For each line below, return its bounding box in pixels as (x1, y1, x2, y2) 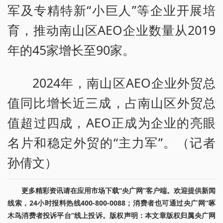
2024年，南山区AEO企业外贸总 (32, 74, 216, 92)
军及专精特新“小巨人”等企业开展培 (7, 1, 216, 19)
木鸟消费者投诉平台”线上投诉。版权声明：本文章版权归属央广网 (7, 211, 216, 221)
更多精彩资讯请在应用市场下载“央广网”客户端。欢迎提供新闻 (21, 186, 216, 196)
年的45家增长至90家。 (7, 41, 135, 59)
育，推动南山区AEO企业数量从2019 (7, 21, 216, 39)
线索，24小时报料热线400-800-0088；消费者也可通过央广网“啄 (7, 198, 216, 208)
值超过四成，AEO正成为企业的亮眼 (7, 114, 216, 131)
